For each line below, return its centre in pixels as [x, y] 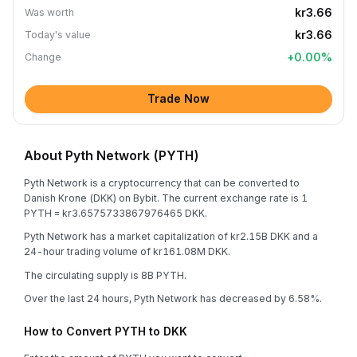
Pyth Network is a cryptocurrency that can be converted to [162, 182]
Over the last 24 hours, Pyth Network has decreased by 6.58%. [173, 298]
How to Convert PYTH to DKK [106, 331]
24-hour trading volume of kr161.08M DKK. [127, 251]
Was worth [49, 12]
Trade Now [178, 98]
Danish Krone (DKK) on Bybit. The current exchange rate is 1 [166, 198]
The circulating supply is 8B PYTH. [105, 275]
